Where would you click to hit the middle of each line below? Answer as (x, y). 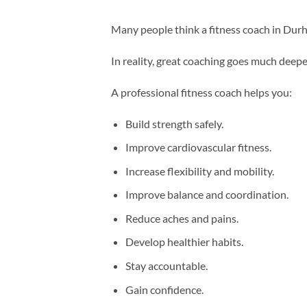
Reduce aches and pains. (182, 218)
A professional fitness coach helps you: (201, 92)
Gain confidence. (164, 289)
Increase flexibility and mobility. (199, 171)
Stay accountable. (166, 266)
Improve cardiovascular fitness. (198, 147)
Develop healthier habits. (184, 242)
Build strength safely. (174, 123)
